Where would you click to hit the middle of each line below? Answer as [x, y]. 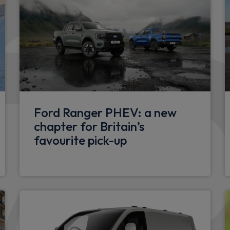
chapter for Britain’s [89, 127]
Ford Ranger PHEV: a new [105, 113]
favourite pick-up [80, 140]
